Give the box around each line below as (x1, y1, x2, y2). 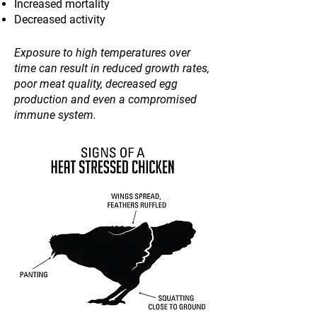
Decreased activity (14, 13, 105, 26)
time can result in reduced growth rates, (14, 62, 209, 75)
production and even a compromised (14, 93, 197, 106)
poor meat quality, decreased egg (14, 77, 178, 91)
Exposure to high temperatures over (14, 46, 190, 59)
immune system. (14, 108, 96, 122)
